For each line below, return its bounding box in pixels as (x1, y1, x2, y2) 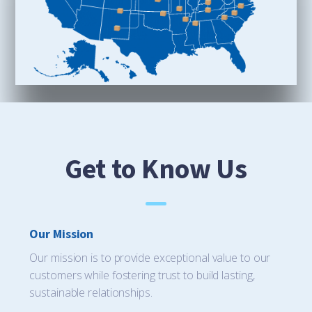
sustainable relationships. (29, 285, 153, 301)
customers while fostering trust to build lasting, (29, 267, 255, 283)
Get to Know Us (64, 150, 248, 190)
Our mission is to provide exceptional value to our (29, 250, 271, 266)
